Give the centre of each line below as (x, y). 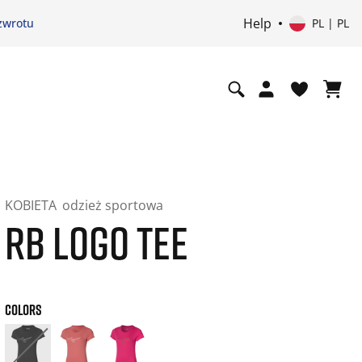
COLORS (23, 309)
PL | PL (330, 23)
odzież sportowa (112, 205)
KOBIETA (32, 205)
